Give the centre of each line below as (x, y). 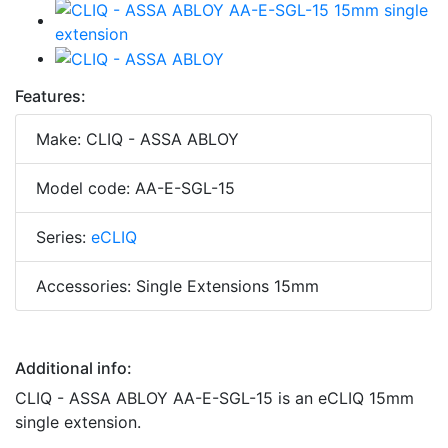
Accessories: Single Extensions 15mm (177, 286)
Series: (63, 237)
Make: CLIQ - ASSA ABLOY (137, 139)
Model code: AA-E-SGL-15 (135, 188)
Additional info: (73, 368)
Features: (50, 96)
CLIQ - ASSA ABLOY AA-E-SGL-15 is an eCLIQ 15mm (214, 398)
